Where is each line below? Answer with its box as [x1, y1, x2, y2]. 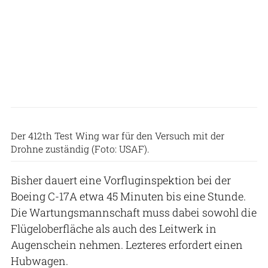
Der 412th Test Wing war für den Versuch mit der [11, 129, 224, 142]
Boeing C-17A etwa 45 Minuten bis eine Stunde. [11, 188, 246, 203]
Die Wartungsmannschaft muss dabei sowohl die [11, 205, 257, 220]
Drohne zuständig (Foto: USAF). [11, 142, 150, 155]
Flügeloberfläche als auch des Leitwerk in [11, 221, 217, 236]
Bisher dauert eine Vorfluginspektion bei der [11, 172, 231, 187]
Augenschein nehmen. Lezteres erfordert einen [11, 237, 243, 252]
